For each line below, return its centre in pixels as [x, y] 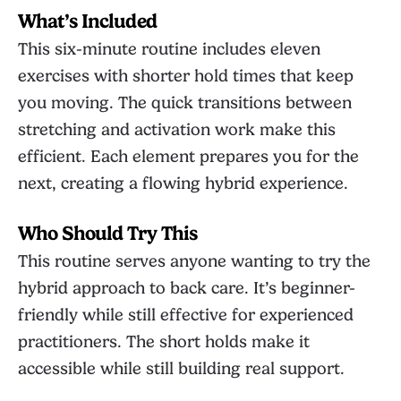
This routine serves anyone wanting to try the [194, 261]
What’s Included [87, 21]
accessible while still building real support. [181, 369]
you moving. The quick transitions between [185, 103]
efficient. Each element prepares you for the [188, 157]
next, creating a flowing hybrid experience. [183, 183]
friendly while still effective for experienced [186, 315]
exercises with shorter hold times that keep [186, 76]
